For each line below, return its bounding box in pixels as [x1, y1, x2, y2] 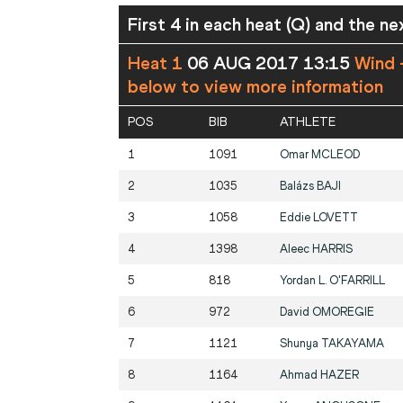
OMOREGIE [312, 305, 374, 319]
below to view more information [128, 76, 383, 98]
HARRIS [312, 242, 353, 256]
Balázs [280, 179, 317, 193]
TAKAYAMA [321, 336, 384, 351]
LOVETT [313, 210, 358, 225]
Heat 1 [128, 52, 187, 75]
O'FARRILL [329, 273, 385, 288]
